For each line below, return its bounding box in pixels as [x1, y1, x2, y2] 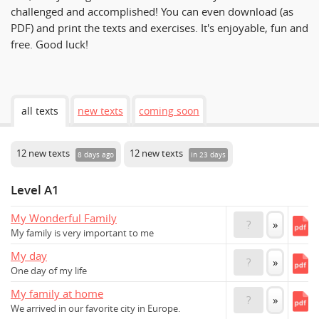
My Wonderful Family [11, 210, 117, 225]
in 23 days [190, 150, 226, 160]
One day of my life [11, 264, 87, 277]
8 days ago [77, 150, 114, 160]
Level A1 [11, 182, 59, 198]
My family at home [11, 286, 103, 300]
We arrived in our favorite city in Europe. [11, 302, 180, 315]
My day [11, 248, 47, 263]
